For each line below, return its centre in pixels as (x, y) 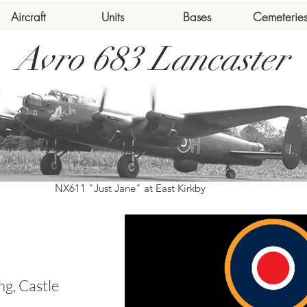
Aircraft (28, 17)
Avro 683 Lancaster (152, 59)
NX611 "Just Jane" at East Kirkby (130, 188)
